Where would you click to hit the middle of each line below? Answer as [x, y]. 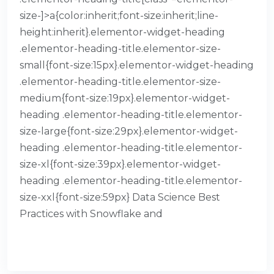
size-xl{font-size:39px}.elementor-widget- [120, 165]
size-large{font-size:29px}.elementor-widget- [129, 131]
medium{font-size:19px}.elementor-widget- [125, 98]
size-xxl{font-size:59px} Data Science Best [120, 198]
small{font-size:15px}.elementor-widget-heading [137, 65]
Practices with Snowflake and [91, 214]
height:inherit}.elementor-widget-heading [122, 32]
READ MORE [53, 242]
